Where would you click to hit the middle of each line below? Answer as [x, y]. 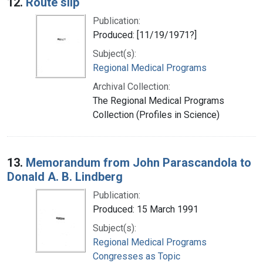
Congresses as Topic [136, 256]
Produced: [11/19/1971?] [145, 35]
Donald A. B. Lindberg [65, 176]
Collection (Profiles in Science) [156, 114]
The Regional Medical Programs [159, 100]
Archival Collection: [131, 86]
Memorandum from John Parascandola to [139, 162]
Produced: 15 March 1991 [146, 209]
